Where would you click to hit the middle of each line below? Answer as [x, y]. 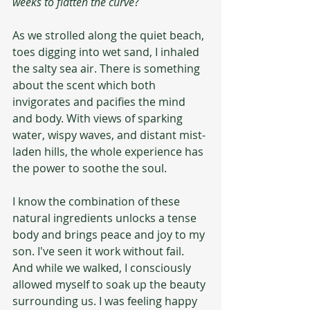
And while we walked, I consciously [103, 268]
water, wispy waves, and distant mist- [109, 135]
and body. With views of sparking [99, 118]
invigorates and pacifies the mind [100, 102]
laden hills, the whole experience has [109, 152]
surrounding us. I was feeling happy [106, 301]
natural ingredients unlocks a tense [106, 218]
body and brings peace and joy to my [110, 235]
